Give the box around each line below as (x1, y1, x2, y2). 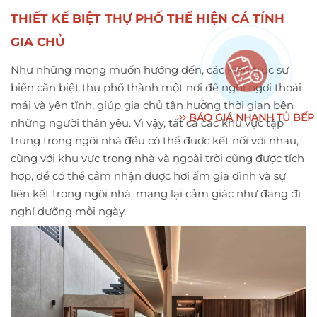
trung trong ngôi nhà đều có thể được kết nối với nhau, (11, 133, 299, 147)
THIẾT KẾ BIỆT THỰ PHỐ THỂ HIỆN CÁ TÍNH (11, 11, 284, 25)
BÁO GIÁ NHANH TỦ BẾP (185, 111, 314, 124)
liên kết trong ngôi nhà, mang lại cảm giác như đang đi (11, 186, 301, 200)
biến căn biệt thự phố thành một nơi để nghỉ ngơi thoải (11, 80, 301, 94)
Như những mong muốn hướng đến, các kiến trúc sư (11, 62, 289, 76)
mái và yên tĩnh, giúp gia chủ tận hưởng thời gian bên (11, 98, 294, 112)
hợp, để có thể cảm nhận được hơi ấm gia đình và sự (11, 168, 286, 183)
